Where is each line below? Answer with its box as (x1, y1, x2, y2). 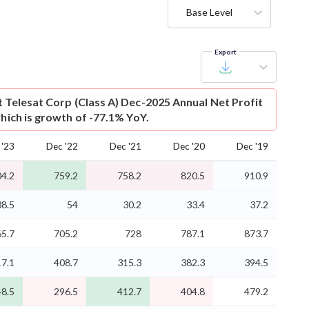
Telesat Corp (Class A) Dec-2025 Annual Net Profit (5, 94, 263, 108)
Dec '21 (110, 140, 141, 152)
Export (215, 47, 237, 56)
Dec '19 (237, 140, 268, 152)
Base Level (186, 6, 232, 18)
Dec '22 (46, 140, 78, 152)
